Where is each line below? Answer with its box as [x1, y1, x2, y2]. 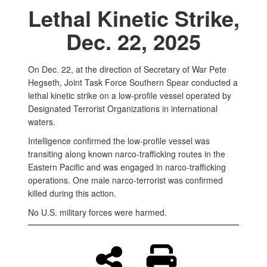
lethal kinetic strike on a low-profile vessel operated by [28, 89, 231, 102]
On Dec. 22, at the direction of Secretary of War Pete [28, 63, 226, 76]
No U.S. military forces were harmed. [28, 206, 167, 219]
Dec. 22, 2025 [66, 26, 201, 57]
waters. [28, 116, 55, 128]
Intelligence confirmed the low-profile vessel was [28, 135, 210, 147]
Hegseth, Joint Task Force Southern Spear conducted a [28, 76, 238, 89]
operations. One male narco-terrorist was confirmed [28, 174, 223, 187]
